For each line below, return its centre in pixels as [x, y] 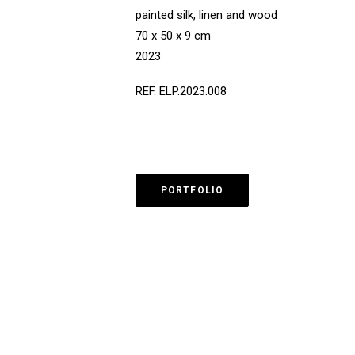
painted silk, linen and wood [206, 15]
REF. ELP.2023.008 [181, 91]
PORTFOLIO [192, 190]
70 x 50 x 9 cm [173, 36]
